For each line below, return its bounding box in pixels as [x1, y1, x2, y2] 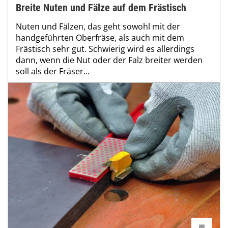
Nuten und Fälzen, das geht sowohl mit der [16, 21, 180, 33]
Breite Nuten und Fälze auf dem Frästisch [16, 2, 186, 14]
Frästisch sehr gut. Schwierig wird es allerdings [16, 43, 194, 55]
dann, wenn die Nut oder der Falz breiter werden [16, 54, 203, 66]
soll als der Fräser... [16, 66, 90, 77]
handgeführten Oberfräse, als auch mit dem [16, 32, 184, 44]
